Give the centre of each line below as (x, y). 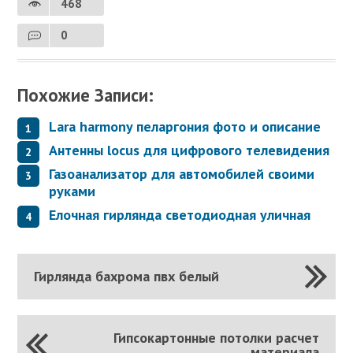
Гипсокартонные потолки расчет (217, 338)
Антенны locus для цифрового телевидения (190, 150)
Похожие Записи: (86, 95)
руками (72, 191)
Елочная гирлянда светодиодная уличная (180, 215)
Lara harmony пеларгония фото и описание (185, 127)
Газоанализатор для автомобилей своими (182, 174)
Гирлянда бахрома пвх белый (126, 277)
